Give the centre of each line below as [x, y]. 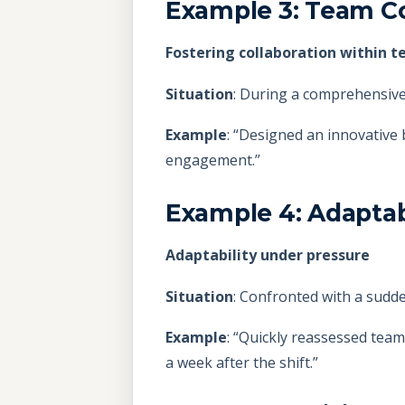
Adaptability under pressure [268, 255]
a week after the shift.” [242, 363]
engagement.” [213, 160]
